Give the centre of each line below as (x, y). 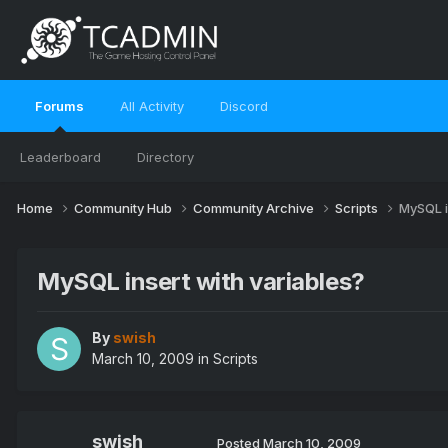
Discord (244, 106)
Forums (59, 106)
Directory (165, 157)
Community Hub (124, 207)
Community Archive (255, 207)
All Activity (152, 106)
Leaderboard (60, 157)
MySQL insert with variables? (201, 281)
